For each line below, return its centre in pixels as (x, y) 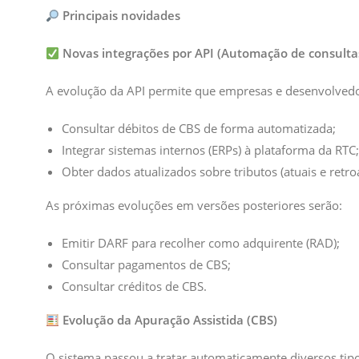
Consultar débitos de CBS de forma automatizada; (199, 128)
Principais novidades (120, 15)
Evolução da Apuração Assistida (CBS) (169, 320)
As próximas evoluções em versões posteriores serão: (194, 205)
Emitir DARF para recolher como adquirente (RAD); (201, 243)
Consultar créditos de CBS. (134, 286)
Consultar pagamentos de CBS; (146, 264)
